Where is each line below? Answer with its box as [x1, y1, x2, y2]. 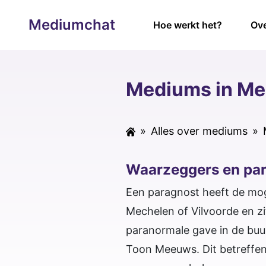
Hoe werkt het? [153, 19, 222, 31]
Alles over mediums [151, 125, 248, 138]
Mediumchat [28, 15, 115, 33]
